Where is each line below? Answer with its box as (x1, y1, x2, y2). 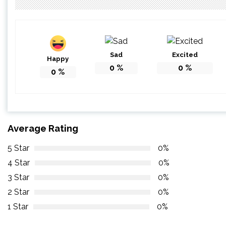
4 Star (8, 158, 30, 168)
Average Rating (8, 122, 78, 134)
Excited (172, 50, 198, 59)
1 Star (8, 202, 28, 212)
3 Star (8, 173, 29, 183)
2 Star (8, 187, 29, 197)
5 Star (8, 143, 29, 153)
